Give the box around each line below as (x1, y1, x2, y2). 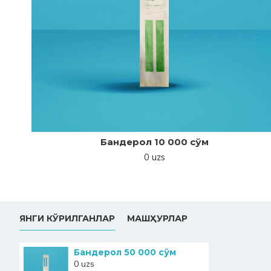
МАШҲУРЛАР (127, 212, 188, 224)
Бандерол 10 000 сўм (100, 135, 209, 148)
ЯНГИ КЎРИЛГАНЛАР (19, 212, 115, 224)
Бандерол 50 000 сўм (73, 246, 176, 258)
